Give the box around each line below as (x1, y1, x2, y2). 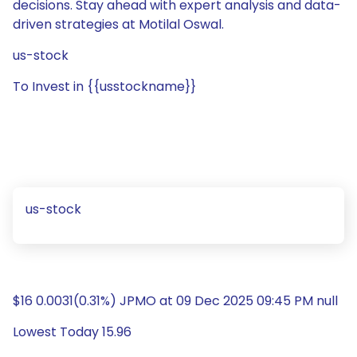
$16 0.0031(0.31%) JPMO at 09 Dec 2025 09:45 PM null (13, 292, 338, 310)
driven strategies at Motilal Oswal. (13, 15, 224, 33)
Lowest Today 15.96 (13, 323, 131, 341)
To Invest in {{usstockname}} (13, 77, 196, 96)
